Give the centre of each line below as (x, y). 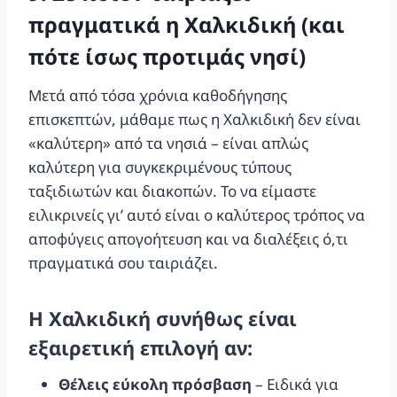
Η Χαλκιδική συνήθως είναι (163, 318)
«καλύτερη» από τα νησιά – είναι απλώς (168, 143)
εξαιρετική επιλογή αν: (140, 347)
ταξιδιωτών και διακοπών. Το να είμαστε (172, 191)
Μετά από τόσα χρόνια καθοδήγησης (158, 95)
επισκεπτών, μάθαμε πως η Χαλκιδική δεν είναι (195, 119)
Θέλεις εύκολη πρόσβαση (155, 384)
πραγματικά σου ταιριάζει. (123, 262)
